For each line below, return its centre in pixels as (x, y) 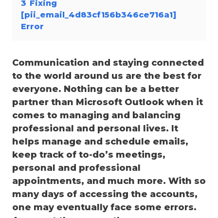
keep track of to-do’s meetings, (89, 154)
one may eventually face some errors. (104, 207)
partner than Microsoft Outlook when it (108, 102)
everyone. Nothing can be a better (96, 89)
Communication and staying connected (108, 63)
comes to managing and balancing (96, 115)
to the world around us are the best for (107, 76)
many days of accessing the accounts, (105, 194)
